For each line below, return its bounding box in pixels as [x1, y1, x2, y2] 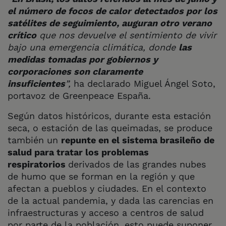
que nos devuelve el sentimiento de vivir [36, 29, 216, 40]
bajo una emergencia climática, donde [8, 41, 179, 52]
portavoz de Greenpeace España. [8, 90, 151, 101]
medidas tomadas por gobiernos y [8, 53, 158, 65]
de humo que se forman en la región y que [8, 171, 195, 182]
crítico [8, 29, 36, 40]
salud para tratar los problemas [8, 146, 149, 157]
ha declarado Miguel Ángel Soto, [74, 78, 215, 89]
